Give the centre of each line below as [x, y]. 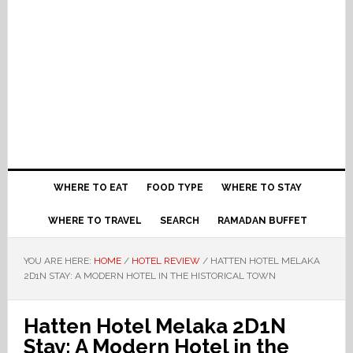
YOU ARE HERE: [58, 261]
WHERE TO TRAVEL [95, 221]
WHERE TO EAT [91, 188]
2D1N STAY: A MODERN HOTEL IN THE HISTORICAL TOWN [149, 276]
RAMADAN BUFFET [263, 221]
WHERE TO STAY [262, 188]
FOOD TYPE [175, 188]
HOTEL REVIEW [165, 261]
